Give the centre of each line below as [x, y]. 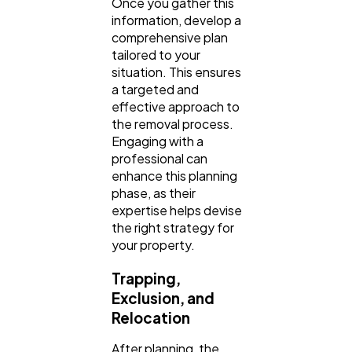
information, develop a [176, 20]
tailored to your [156, 55]
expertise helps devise [177, 210]
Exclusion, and [163, 298]
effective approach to [176, 106]
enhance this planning [174, 176]
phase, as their [154, 193]
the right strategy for [173, 227]
